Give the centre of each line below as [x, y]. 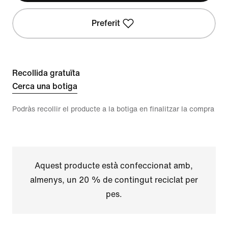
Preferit [106, 23]
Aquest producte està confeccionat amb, [114, 166]
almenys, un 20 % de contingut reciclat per [114, 180]
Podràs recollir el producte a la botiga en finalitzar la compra [113, 109]
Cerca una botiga [45, 86]
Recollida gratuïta [46, 73]
